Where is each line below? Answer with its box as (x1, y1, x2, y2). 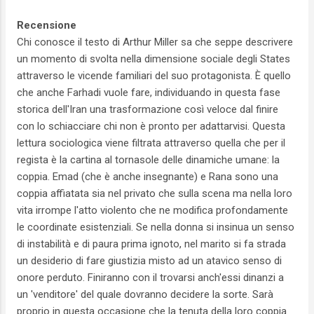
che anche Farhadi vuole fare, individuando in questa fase (17, 86, 280, 100)
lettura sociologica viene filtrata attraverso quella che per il (17, 137, 285, 150)
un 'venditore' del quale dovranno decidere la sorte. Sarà (17, 288, 273, 301)
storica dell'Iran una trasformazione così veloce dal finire (17, 103, 278, 116)
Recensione (17, 19, 76, 32)
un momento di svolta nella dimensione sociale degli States (17, 53, 290, 66)
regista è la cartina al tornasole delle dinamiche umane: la (17, 153, 280, 167)
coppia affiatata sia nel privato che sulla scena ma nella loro (17, 187, 292, 200)
